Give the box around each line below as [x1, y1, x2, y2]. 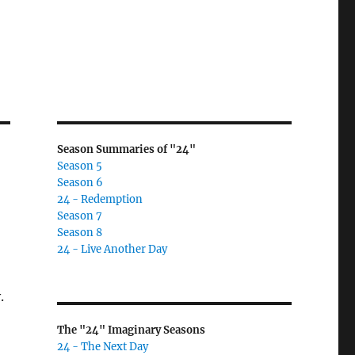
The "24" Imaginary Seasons [56, 323, 205, 337]
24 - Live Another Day [56, 242, 167, 256]
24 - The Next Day [56, 340, 148, 353]
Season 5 [56, 159, 102, 173]
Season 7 [56, 209, 102, 223]
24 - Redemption [56, 193, 143, 206]
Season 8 [56, 226, 102, 239]
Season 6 [56, 176, 103, 189]
